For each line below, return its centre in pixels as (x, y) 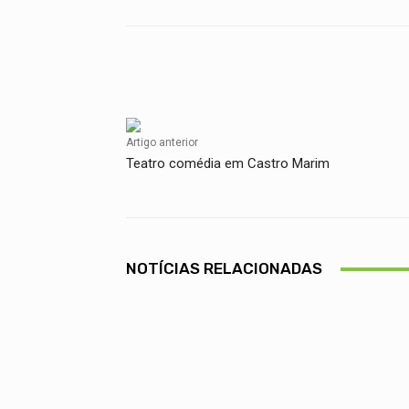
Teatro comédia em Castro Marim (228, 164)
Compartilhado (212, 73)
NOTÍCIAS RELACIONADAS (224, 269)
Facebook (357, 72)
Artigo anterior (162, 143)
